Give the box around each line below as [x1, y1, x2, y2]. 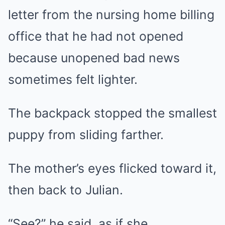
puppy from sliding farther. [8, 127, 164, 142]
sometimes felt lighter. [8, 72, 138, 87]
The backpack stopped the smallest [8, 105, 217, 121]
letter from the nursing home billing [8, 7, 214, 22]
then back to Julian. [8, 182, 123, 197]
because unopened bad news [8, 50, 180, 65]
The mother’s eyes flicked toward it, [8, 161, 216, 176]
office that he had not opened [8, 29, 183, 44]
